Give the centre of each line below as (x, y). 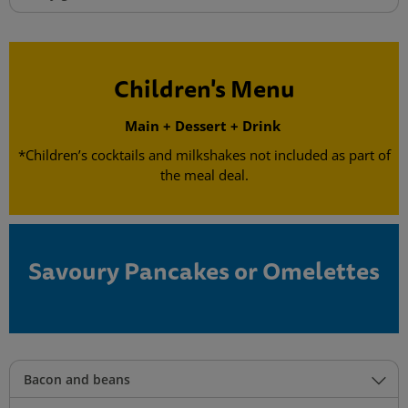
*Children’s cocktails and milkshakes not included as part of (204, 156)
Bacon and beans (77, 380)
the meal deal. (204, 176)
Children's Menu (204, 89)
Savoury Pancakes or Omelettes (204, 271)
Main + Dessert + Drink (204, 126)
